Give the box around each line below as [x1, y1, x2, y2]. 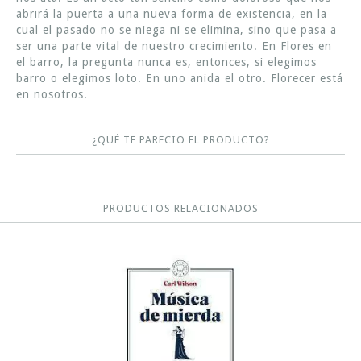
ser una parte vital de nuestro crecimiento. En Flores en [16, 39, 332, 52]
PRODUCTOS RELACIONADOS [102, 201, 259, 214]
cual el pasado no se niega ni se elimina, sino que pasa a [16, 23, 337, 36]
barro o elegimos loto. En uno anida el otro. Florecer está [16, 71, 343, 85]
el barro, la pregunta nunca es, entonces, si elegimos [16, 55, 317, 68]
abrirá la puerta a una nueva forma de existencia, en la [16, 6, 327, 20]
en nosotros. [16, 87, 88, 101]
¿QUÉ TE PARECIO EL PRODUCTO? [91, 133, 270, 146]
